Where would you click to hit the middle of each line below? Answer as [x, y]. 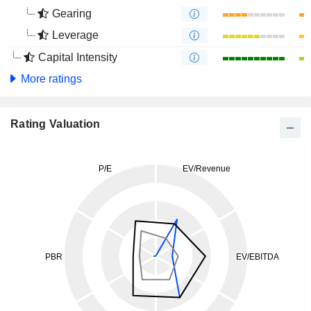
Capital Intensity [78, 57]
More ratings [50, 79]
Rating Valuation [56, 124]
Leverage [75, 35]
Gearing [72, 14]
